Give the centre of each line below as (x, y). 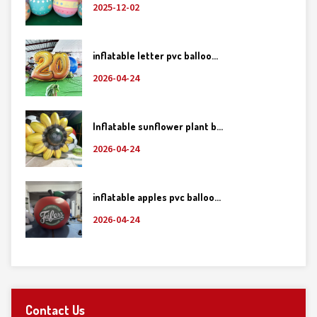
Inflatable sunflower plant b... (158, 126)
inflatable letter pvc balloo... (155, 56)
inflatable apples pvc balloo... (157, 197)
